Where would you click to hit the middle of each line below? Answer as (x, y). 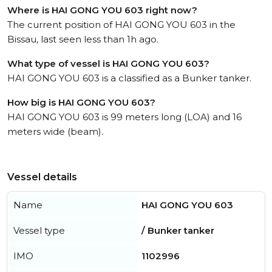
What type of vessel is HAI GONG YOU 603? (108, 63)
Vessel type (39, 230)
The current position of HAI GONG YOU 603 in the (121, 25)
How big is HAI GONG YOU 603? (81, 102)
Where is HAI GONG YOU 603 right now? (102, 10)
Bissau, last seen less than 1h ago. (83, 39)
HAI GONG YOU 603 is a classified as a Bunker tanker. (129, 78)
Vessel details (42, 177)
